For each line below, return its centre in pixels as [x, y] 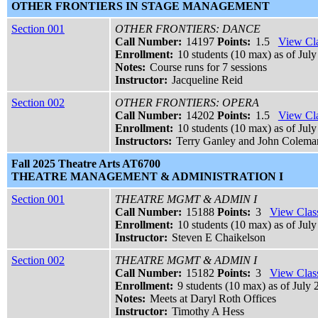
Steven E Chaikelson [219, 238]
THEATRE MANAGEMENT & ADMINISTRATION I [147, 177]
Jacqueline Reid [208, 80]
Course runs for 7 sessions [209, 67]
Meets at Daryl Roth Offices [213, 299]
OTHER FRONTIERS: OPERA [187, 103]
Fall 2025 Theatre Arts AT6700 [86, 164]
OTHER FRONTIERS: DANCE [188, 29]
